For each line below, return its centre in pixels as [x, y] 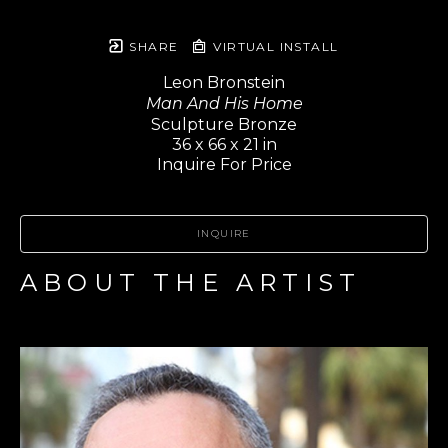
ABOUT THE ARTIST [191, 282]
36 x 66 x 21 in [224, 144]
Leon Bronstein [224, 82]
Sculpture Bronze [224, 124]
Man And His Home [224, 103]
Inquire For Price [224, 164]
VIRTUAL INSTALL [273, 46]
